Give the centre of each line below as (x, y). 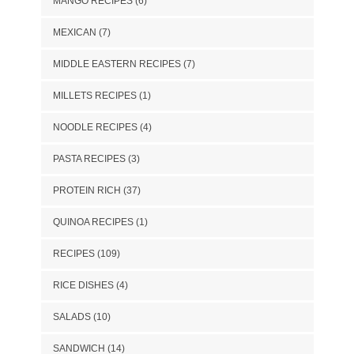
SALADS (72, 316)
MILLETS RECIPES (94, 95)
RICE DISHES (83, 285)
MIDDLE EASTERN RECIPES (117, 64)
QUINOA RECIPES (93, 222)
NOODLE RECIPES (95, 127)
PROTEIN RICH (87, 190)
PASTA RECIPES (89, 158)
